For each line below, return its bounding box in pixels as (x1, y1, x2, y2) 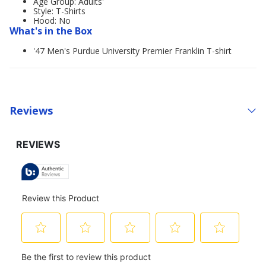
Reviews (9, 103, 53, 118)
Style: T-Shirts (33, 5, 85, 17)
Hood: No (33, 15, 71, 26)
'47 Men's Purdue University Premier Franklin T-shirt (33, 45, 232, 56)
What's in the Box (9, 24, 92, 37)
